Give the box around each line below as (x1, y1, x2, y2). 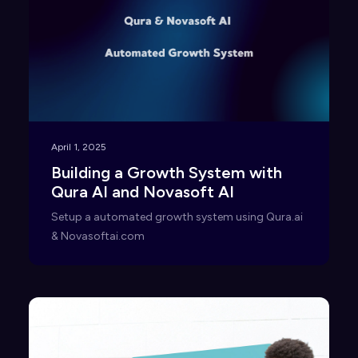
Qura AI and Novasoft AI (51, 181, 234, 201)
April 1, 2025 (51, 141, 106, 153)
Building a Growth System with (51, 162, 282, 182)
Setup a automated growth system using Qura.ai (51, 209, 303, 224)
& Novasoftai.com (51, 229, 145, 243)
